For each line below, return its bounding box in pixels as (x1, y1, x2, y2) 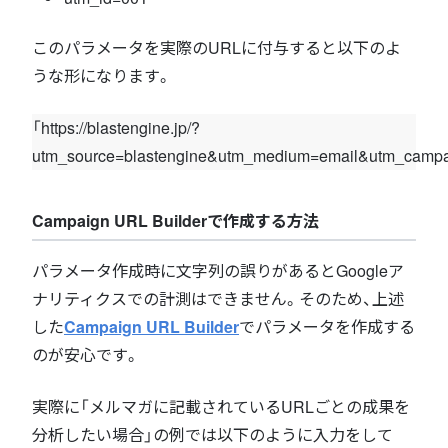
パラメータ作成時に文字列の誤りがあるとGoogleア (32, 258, 404, 282)
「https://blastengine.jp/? (32, 115, 200, 139)
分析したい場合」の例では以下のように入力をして (32, 422, 393, 446)
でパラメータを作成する (239, 314, 415, 338)
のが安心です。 (32, 342, 140, 366)
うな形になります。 (32, 63, 172, 87)
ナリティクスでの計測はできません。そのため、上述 (32, 286, 404, 310)
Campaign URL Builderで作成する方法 (32, 208, 319, 232)
